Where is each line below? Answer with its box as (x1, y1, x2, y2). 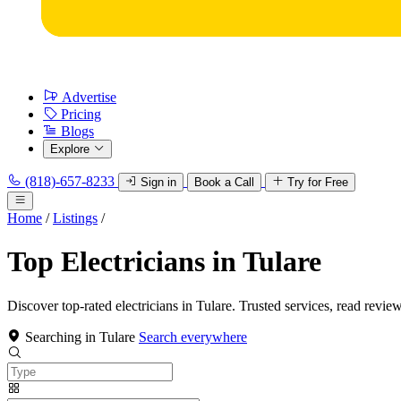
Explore (50, 142, 90, 156)
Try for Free (287, 175, 348, 189)
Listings (53, 210, 98, 226)
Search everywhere (139, 328, 247, 345)
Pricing (61, 107, 101, 122)
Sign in (141, 175, 176, 189)
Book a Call (194, 175, 254, 189)
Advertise (62, 90, 116, 105)
